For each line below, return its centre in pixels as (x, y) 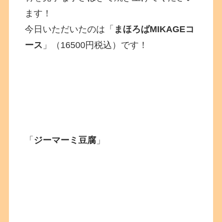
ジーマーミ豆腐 (65, 140)
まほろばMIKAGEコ (154, 29)
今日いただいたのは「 (70, 29)
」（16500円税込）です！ (95, 45)
